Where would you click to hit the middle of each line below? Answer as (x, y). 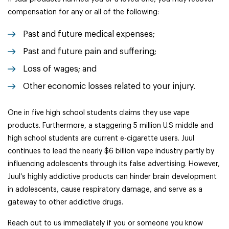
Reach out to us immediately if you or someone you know (105, 223)
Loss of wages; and (60, 69)
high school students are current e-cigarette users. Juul (101, 139)
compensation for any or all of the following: (83, 12)
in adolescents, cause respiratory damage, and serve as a (105, 190)
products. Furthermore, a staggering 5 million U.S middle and (110, 126)
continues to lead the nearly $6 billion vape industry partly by (111, 151)
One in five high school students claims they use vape (99, 113)
